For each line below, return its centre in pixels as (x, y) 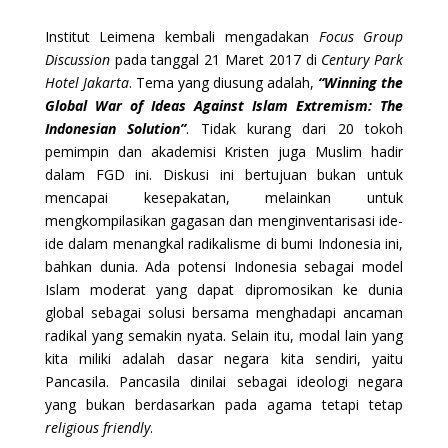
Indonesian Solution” (115, 128)
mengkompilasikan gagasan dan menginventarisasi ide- (224, 220)
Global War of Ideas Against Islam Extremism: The (224, 105)
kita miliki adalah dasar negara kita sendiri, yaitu (224, 358)
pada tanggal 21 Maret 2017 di (215, 59)
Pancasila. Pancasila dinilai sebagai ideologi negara (224, 381)
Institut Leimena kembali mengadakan (181, 36)
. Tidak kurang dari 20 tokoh (295, 128)
